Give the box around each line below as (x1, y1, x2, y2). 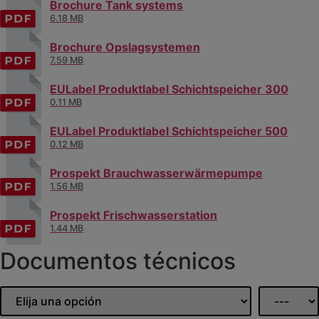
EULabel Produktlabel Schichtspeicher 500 (50, 124, 288, 139)
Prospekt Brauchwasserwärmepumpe (50, 166, 263, 181)
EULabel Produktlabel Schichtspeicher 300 (50, 82, 288, 97)
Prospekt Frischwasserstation (50, 208, 217, 223)
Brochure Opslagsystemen (50, 40, 200, 55)
